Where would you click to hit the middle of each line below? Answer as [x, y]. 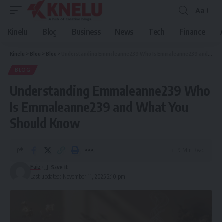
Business [86, 32]
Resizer [207, 28]
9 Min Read [191, 150]
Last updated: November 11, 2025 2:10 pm [78, 177]
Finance [192, 32]
